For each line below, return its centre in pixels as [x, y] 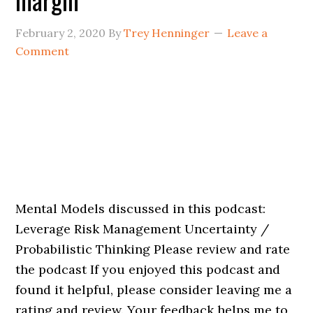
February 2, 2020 [61, 33]
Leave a [248, 33]
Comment [43, 51]
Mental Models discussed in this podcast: [141, 209]
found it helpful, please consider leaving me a [154, 290]
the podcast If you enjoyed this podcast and [148, 269]
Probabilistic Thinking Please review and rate [153, 249]
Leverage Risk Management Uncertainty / [143, 229]
